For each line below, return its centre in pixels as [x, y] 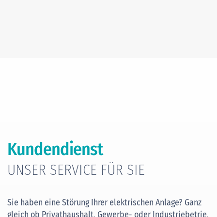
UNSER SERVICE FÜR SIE [76, 170]
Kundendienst [55, 149]
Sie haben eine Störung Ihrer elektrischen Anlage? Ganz [104, 202]
